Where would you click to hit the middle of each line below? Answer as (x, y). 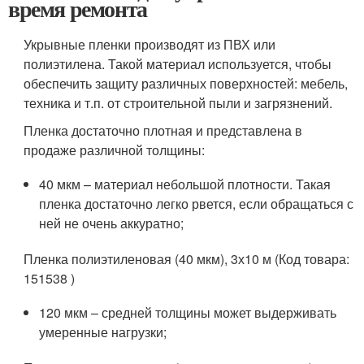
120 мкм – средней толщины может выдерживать (188, 312)
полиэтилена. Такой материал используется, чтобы (178, 64)
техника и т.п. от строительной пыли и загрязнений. (178, 103)
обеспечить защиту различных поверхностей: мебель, (186, 83)
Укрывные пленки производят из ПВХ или (150, 44)
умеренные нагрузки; (103, 332)
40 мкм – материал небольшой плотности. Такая (185, 184)
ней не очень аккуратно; (112, 223)
